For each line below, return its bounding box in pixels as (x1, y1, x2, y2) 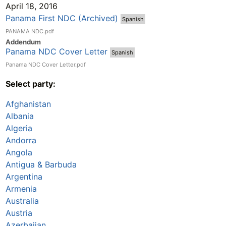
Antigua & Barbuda (5, 159, 77, 170)
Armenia (5, 184, 37, 194)
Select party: (5, 79, 55, 89)
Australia (5, 196, 39, 206)
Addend (5, 38, 31, 46)
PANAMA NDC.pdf (5, 28, 54, 35)
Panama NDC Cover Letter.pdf (5, 61, 86, 69)
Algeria (5, 123, 32, 134)
